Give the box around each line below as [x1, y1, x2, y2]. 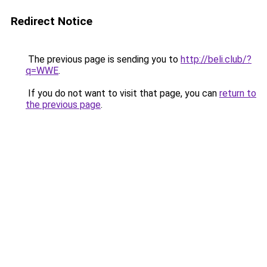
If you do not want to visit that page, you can [26, 88, 219, 99]
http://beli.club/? [181, 54, 252, 65]
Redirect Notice [11, 14, 92, 28]
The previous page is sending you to [26, 54, 181, 65]
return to [219, 88, 256, 99]
